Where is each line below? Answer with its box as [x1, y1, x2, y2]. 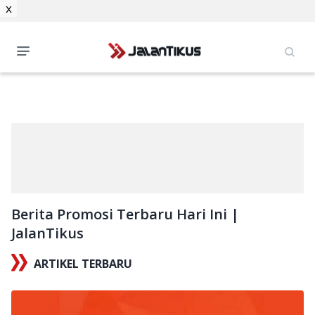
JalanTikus [11, 224, 84, 243]
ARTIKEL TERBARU [34, 256, 132, 271]
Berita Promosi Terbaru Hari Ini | [11, 205, 239, 224]
